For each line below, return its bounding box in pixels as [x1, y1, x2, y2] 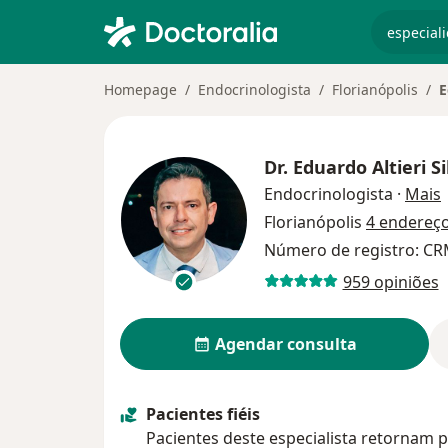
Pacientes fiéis [146, 403, 260, 425]
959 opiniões [342, 270, 439, 293]
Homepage [104, 80, 177, 99]
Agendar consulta [214, 333, 357, 355]
